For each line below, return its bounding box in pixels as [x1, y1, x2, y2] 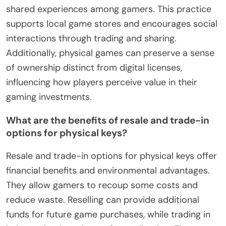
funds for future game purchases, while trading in [6, 208, 210, 221]
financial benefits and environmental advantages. [6, 164, 210, 177]
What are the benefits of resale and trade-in [6, 114, 209, 127]
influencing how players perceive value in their [6, 76, 197, 89]
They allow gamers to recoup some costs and [6, 179, 198, 192]
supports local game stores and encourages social [6, 18, 217, 30]
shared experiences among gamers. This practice [6, 3, 211, 16]
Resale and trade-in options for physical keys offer [6, 150, 217, 162]
